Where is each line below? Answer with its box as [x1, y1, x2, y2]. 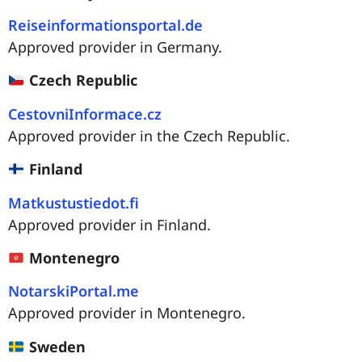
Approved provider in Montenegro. [8, 303, 246, 323]
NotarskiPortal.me [8, 281, 139, 301]
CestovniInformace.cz [8, 103, 162, 124]
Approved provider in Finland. [8, 214, 211, 234]
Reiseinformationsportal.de [8, 15, 203, 36]
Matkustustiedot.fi [8, 192, 139, 213]
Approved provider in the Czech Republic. [8, 125, 290, 145]
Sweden [24, 336, 86, 356]
